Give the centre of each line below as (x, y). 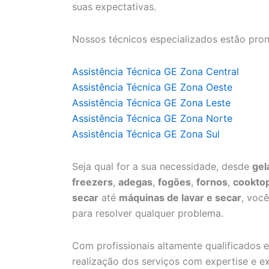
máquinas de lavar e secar (180, 198)
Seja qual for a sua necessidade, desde (162, 167)
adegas (135, 182)
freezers (92, 182)
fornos (212, 182)
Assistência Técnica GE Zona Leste (151, 103)
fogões (174, 182)
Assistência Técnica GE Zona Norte (152, 119)
